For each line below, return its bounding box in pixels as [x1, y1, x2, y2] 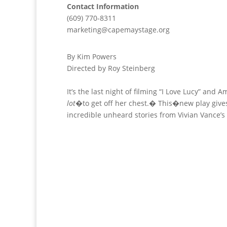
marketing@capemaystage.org [67, 25, 170, 34]
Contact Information [67, 2, 139, 11]
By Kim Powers [67, 52, 117, 61]
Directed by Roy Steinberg [67, 63, 155, 73]
